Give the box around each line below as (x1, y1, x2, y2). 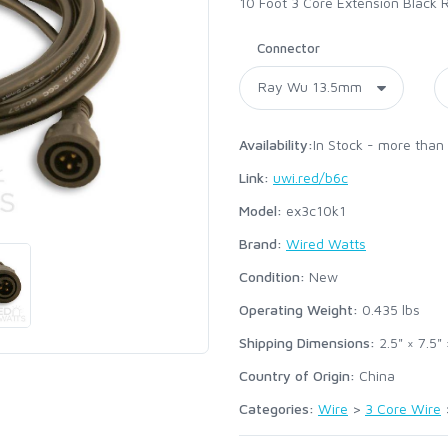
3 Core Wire (365, 400, 441, 417)
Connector (257, 40, 320, 56)
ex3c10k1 (282, 202, 346, 219)
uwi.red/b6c (273, 169, 348, 186)
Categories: (239, 400, 318, 417)
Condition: (239, 268, 305, 285)
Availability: (239, 136, 313, 153)
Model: (239, 202, 282, 219)
